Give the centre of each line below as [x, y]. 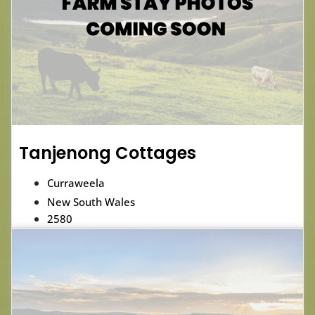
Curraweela [76, 183]
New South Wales [91, 202]
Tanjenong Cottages [108, 153]
